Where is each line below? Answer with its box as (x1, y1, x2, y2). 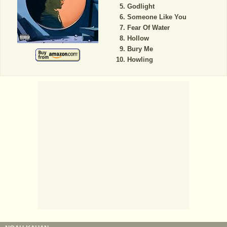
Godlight (127, 3, 155, 11)
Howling (127, 56, 153, 64)
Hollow (127, 34, 149, 43)
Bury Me (127, 45, 153, 53)
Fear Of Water (127, 24, 170, 32)
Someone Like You (127, 13, 186, 21)
